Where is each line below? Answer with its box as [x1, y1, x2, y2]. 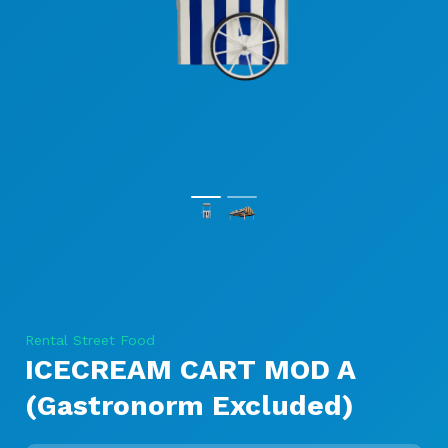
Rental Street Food [25, 332, 155, 348]
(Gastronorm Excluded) [25, 389, 354, 422]
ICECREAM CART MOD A [25, 353, 355, 386]
